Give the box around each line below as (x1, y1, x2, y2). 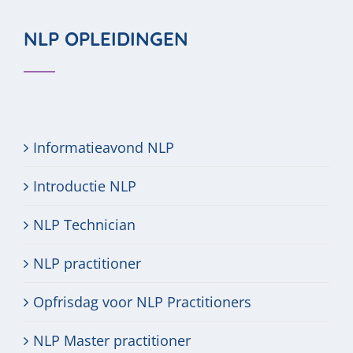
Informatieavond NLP (33, 138, 174, 157)
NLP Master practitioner (33, 331, 191, 350)
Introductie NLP (33, 176, 136, 195)
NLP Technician (33, 215, 136, 234)
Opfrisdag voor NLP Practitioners (33, 292, 251, 311)
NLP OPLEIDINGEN (24, 27, 188, 50)
